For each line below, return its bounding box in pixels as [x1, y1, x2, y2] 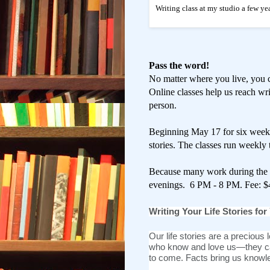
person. [149, 99, 179, 110]
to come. [149, 253, 186, 263]
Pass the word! [149, 60, 209, 71]
